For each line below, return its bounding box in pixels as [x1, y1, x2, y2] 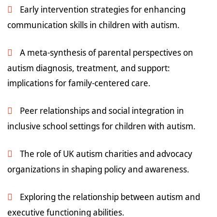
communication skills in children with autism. [7, 19, 180, 31]
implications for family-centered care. [7, 77, 151, 89]
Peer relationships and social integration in [20, 105, 184, 116]
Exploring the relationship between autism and [20, 191, 200, 202]
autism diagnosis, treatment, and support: [7, 62, 170, 74]
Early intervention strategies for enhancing [20, 3, 186, 15]
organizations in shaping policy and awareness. [7, 163, 189, 175]
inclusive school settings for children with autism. [7, 120, 196, 132]
